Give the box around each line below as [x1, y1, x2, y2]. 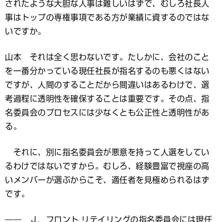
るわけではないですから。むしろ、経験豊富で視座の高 [5, 162, 210, 170]
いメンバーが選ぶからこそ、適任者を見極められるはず [5, 175, 210, 184]
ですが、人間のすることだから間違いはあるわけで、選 [5, 80, 210, 89]
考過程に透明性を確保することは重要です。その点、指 [5, 94, 210, 103]
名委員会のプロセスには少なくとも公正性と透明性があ [5, 108, 210, 116]
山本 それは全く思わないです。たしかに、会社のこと [5, 53, 210, 61]
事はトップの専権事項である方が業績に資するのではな [5, 13, 210, 21]
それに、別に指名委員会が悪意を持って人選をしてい [5, 148, 210, 156]
